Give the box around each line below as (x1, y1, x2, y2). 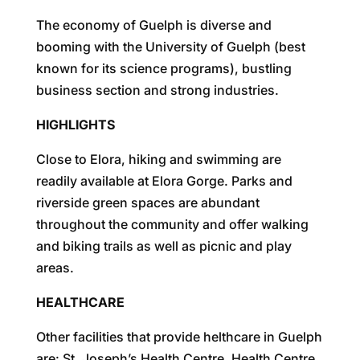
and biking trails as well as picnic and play (35, 237, 292, 254)
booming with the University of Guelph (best (35, 38, 305, 55)
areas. (35, 259, 74, 276)
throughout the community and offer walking (35, 215, 309, 232)
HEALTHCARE (35, 293, 125, 310)
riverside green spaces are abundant (35, 194, 260, 211)
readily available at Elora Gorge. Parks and (35, 172, 292, 189)
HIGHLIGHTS (35, 116, 115, 133)
